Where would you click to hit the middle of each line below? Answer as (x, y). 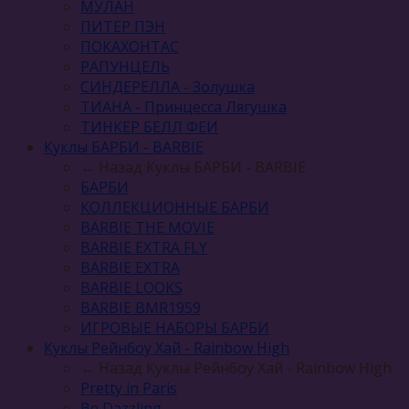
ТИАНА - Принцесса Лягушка (184, 106)
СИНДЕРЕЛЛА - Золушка (168, 86)
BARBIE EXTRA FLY (144, 247)
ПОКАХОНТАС (130, 46)
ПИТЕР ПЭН (123, 26)
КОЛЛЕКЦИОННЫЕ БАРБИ (175, 207)
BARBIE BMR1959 (141, 307)
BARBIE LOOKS (131, 287)
